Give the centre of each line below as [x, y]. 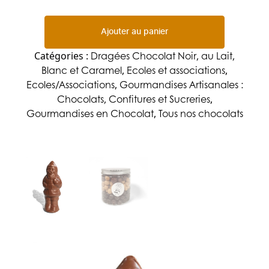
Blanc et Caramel [82, 70]
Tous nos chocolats [201, 113]
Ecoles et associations [176, 70]
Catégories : [62, 56]
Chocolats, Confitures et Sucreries [133, 99]
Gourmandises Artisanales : [181, 84]
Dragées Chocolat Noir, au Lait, [163, 56]
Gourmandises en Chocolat [90, 113]
